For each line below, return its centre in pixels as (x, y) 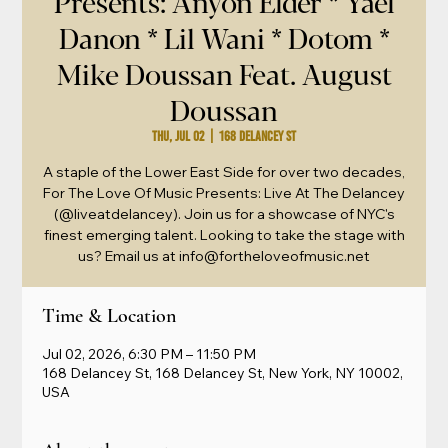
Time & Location (109, 315)
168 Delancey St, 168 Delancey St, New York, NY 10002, (223, 372)
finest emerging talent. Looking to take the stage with (224, 234)
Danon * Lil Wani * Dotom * (224, 36)
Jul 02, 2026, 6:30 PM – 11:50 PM (149, 353)
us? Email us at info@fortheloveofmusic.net (224, 255)
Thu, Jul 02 (178, 136)
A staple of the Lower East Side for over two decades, (224, 171)
